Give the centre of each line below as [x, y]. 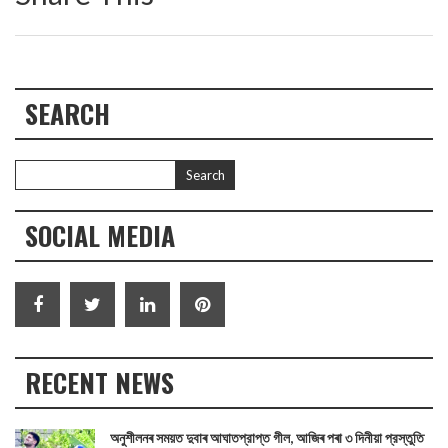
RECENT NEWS [99, 382]
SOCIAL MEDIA [100, 235]
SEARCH [67, 113]
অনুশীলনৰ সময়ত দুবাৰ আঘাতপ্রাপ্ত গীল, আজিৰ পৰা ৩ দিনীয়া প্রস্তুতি [267, 437]
